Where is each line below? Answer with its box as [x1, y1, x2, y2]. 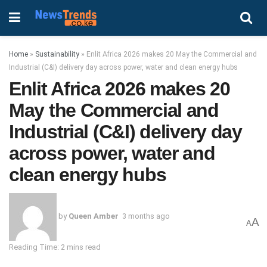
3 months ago [122, 212, 170, 221]
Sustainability [35, 50, 79, 58]
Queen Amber [69, 212, 119, 221]
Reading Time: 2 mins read [9, 242, 101, 252]
